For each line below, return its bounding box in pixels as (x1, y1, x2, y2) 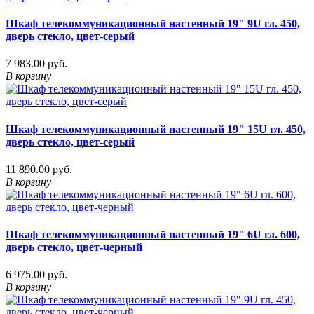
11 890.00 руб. (6, 163, 72, 175)
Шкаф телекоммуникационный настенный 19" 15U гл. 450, (6, 123, 306, 135)
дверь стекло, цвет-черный (6, 241, 142, 254)
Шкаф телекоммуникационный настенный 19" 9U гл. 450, (6, 18, 300, 30)
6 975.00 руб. (6, 268, 67, 281)
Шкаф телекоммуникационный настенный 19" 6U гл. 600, (6, 228, 300, 241)
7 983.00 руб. (6, 57, 67, 70)
